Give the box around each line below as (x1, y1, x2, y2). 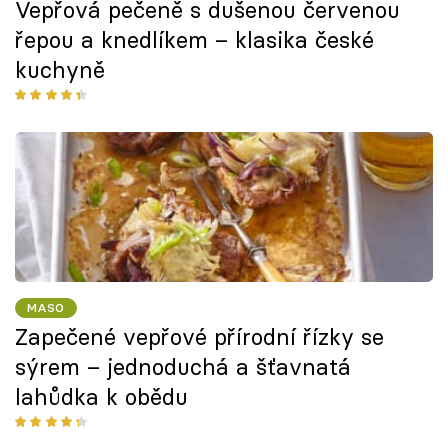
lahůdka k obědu (15, 382, 188, 411)
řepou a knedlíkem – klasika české (15, 25, 374, 54)
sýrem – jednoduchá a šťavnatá (15, 352, 351, 381)
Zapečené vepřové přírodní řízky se (15, 322, 384, 351)
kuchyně (15, 55, 105, 84)
